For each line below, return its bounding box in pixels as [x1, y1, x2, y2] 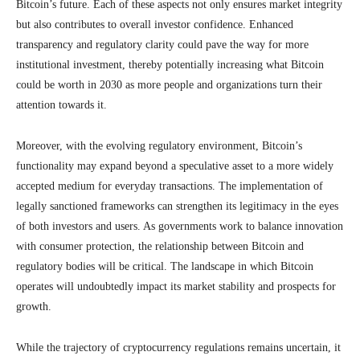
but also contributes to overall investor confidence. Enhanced [16, 18, 293, 31]
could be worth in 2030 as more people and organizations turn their [16, 79, 322, 91]
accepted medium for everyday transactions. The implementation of [16, 180, 323, 192]
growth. [16, 301, 51, 313]
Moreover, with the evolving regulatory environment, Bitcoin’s [16, 140, 302, 152]
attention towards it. [16, 99, 107, 111]
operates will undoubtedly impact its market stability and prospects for [16, 280, 336, 292]
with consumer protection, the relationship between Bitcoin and [16, 240, 304, 252]
